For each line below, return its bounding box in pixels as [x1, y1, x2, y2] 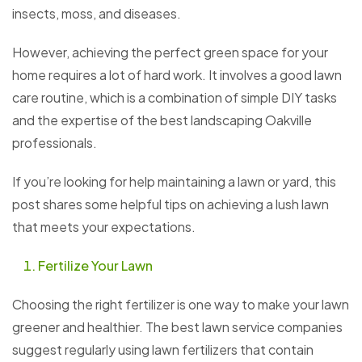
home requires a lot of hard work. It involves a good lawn [12, 66, 342, 84]
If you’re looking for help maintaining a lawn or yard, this [12, 173, 336, 191]
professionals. [12, 134, 97, 152]
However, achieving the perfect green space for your [12, 44, 328, 61]
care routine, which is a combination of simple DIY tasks [12, 89, 337, 107]
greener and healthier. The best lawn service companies [12, 318, 343, 336]
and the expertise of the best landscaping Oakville [12, 112, 312, 129]
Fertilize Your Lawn [38, 257, 153, 275]
